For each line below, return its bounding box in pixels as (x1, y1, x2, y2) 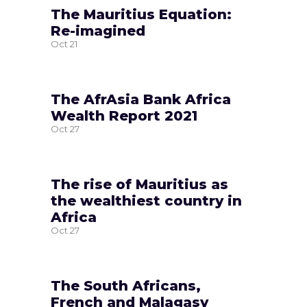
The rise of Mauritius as (51, 175, 228, 193)
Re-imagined (51, 22, 145, 39)
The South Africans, (51, 277, 201, 294)
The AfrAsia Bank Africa (51, 90, 231, 108)
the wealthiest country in (51, 192, 242, 209)
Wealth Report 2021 (51, 107, 197, 124)
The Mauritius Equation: (51, 5, 232, 23)
